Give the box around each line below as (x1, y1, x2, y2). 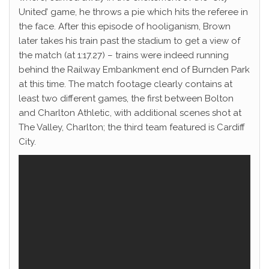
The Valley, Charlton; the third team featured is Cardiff (19, 122, 245, 133)
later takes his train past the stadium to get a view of (19, 35, 240, 46)
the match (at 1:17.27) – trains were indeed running (19, 50, 229, 61)
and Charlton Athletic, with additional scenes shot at (19, 107, 241, 118)
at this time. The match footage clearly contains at (19, 79, 232, 89)
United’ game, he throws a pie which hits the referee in (19, 7, 248, 17)
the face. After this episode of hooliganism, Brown (19, 21, 231, 32)
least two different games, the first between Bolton (19, 93, 234, 104)
